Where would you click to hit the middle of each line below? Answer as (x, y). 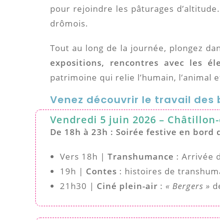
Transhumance (141, 156)
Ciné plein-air (127, 186)
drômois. (69, 23)
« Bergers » (189, 186)
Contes (101, 171)
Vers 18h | (84, 156)
